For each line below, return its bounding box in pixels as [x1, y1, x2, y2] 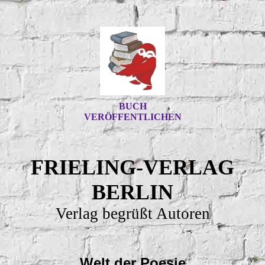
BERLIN [92, 180, 173, 204]
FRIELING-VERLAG [31, 156, 234, 179]
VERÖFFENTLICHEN [83, 112, 182, 122]
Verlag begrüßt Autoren [55, 205, 210, 222]
